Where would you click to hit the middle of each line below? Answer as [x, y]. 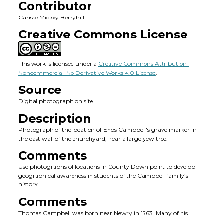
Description [54, 118]
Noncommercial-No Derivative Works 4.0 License [87, 73]
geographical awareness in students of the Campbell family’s [103, 176]
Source [40, 90]
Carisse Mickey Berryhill [51, 17]
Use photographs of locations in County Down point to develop [107, 167]
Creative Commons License [103, 34]
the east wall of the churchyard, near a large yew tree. [93, 138]
